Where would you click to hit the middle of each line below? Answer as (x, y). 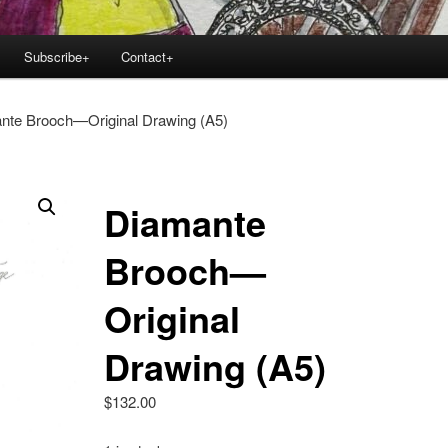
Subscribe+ (56, 57)
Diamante (184, 222)
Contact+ (148, 57)
